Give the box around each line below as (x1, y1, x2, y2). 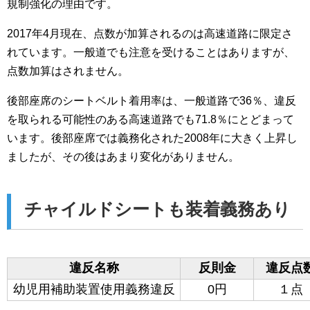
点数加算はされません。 (7, 65, 129, 77)
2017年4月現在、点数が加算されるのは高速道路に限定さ (7, 28, 293, 40)
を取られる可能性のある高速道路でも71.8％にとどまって (7, 113, 294, 126)
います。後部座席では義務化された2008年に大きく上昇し (7, 132, 298, 145)
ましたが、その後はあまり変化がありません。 (7, 151, 239, 163)
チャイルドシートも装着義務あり (24, 199, 291, 219)
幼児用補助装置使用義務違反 (12, 282, 175, 296)
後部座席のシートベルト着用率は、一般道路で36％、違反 (7, 95, 296, 107)
